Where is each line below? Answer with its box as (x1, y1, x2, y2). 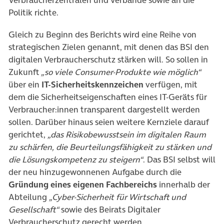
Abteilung (8, 191, 49, 203)
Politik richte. (8, 6, 58, 18)
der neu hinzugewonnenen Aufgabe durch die (8, 166, 181, 178)
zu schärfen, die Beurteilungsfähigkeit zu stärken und (8, 141, 211, 153)
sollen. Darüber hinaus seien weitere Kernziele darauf (8, 116, 208, 128)
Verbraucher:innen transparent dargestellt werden (8, 103, 200, 115)
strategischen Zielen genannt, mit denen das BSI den (8, 41, 209, 53)
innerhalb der (157, 178, 210, 190)
